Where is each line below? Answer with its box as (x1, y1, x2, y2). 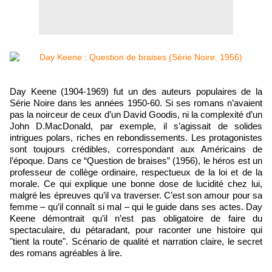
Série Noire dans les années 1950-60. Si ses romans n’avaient (10, 98, 262, 108)
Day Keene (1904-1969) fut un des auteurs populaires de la (10, 86, 262, 97)
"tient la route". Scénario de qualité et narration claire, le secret (10, 236, 262, 246)
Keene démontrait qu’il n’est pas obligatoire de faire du (10, 213, 262, 223)
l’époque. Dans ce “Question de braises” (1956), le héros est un (10, 155, 262, 166)
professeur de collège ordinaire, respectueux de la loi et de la (10, 167, 262, 177)
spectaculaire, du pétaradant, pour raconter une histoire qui (10, 225, 262, 235)
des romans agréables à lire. (10, 248, 122, 258)
